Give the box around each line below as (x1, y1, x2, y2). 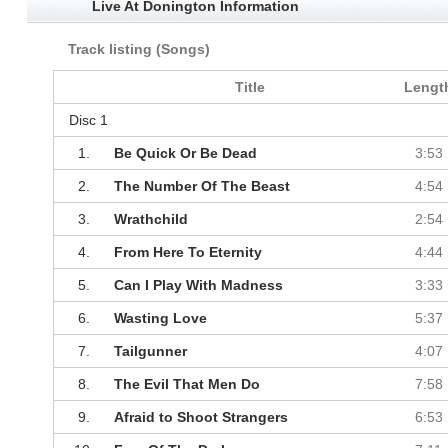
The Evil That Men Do (113, 376, 260, 393)
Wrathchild (113, 211, 188, 228)
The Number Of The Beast (113, 178, 290, 195)
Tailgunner (113, 343, 187, 360)
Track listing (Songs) (67, 41, 210, 58)
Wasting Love (113, 310, 207, 327)
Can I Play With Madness (113, 277, 283, 294)
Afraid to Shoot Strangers (113, 409, 288, 426)
